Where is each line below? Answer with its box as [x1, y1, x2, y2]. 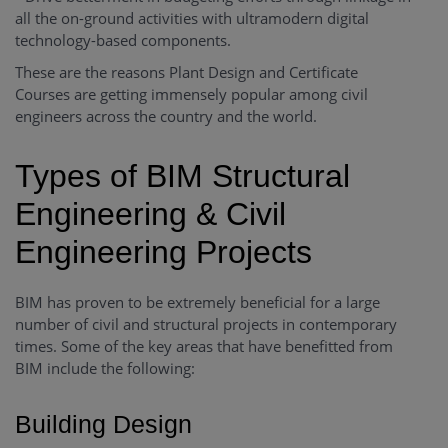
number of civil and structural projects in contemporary [15, 314, 397, 335]
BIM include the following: [15, 358, 195, 379]
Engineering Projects [15, 234, 312, 271]
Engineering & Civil [15, 196, 286, 233]
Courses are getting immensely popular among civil [15, 84, 368, 105]
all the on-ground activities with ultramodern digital [15, 8, 369, 29]
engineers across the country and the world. [15, 106, 317, 127]
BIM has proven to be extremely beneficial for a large [15, 292, 380, 313]
